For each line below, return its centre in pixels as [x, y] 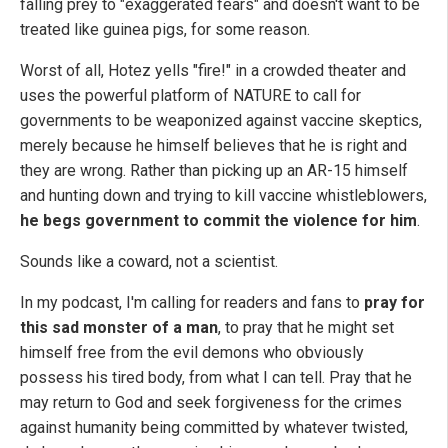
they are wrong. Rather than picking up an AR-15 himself [214, 170]
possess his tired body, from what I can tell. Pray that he [216, 377]
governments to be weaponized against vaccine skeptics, [221, 120]
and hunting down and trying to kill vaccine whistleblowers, [223, 195]
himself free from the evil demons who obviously [192, 352]
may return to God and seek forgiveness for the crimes [211, 402]
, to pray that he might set [306, 327]
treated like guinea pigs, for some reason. [165, 29]
